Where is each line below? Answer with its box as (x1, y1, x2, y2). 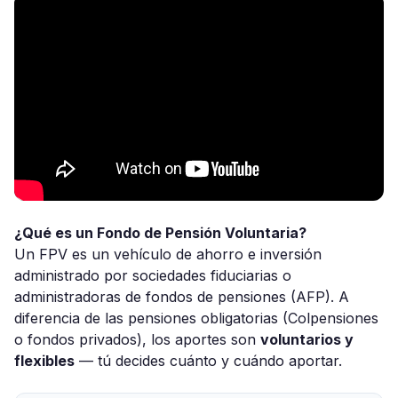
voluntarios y (260, 330, 354, 348)
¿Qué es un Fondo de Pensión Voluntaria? (14, 224, 306, 242)
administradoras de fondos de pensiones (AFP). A (14, 288, 349, 306)
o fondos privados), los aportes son (14, 330, 260, 348)
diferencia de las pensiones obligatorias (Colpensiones (14, 309, 378, 327)
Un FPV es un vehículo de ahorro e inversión (14, 245, 322, 263)
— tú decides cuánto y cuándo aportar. (75, 352, 342, 370)
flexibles (14, 352, 75, 370)
